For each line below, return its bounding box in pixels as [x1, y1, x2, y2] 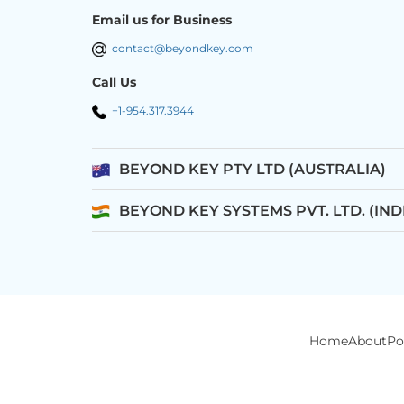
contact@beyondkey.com [112, 41, 253, 56]
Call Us [92, 74, 136, 91]
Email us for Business [92, 12, 232, 29]
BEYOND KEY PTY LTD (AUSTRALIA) [119, 161, 386, 179]
